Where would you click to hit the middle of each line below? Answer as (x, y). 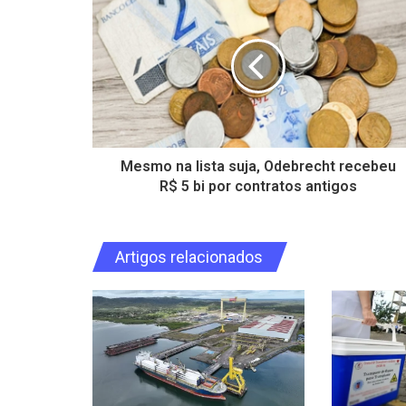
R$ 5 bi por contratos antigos (258, 186)
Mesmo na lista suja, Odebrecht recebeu (258, 166)
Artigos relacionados (189, 256)
